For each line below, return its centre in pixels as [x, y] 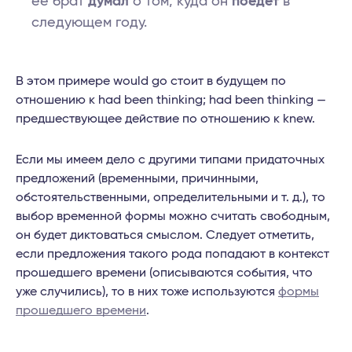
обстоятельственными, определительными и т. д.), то [170, 198]
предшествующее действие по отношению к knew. [165, 119]
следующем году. [89, 23]
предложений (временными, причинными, [137, 179]
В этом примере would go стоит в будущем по [151, 81]
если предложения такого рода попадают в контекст [172, 254]
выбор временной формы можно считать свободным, [173, 216]
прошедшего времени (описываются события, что [164, 273]
